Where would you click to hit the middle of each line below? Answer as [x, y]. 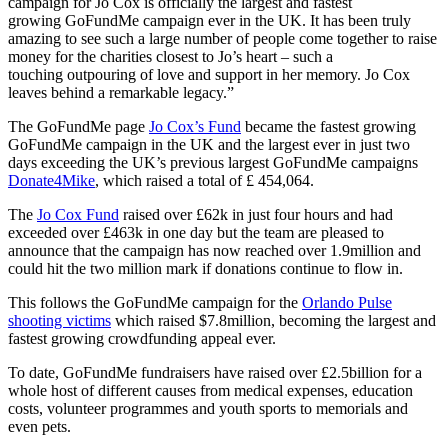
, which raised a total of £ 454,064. [204, 180]
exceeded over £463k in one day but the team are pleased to [196, 232]
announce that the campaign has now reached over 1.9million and [214, 250]
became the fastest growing [328, 126]
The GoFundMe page [78, 126]
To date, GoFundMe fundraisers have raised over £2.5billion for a [215, 372]
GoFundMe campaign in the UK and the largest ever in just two [209, 144]
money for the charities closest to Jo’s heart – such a [170, 56]
